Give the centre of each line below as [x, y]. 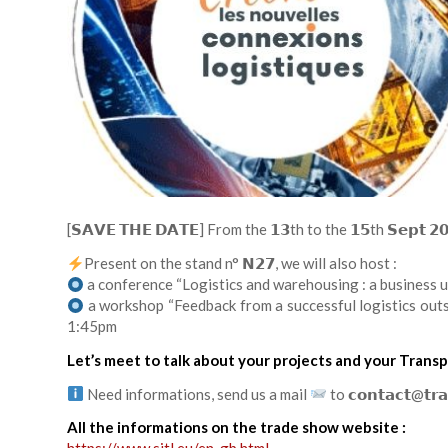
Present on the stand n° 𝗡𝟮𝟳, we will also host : [241, 263]
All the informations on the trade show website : [238, 427]
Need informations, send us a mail [197, 393]
